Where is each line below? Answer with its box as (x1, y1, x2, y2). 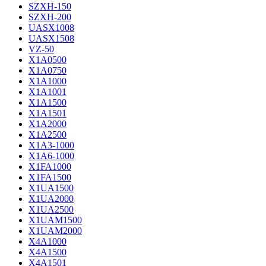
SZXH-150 (28, 1, 71, 11)
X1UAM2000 (28, 226, 82, 236)
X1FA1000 (28, 161, 71, 172)
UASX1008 (28, 23, 74, 33)
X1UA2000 (28, 194, 74, 204)
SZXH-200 (28, 12, 71, 22)
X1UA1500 (28, 183, 74, 193)
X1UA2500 (28, 204, 74, 214)
